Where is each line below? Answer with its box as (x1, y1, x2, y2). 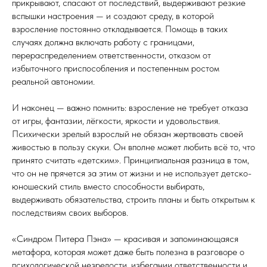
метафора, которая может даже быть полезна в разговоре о (12, 246, 244, 257)
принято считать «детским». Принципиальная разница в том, (12, 154, 249, 166)
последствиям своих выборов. (12, 207, 128, 218)
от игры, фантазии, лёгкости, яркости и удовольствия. (12, 115, 220, 126)
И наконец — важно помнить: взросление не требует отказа (12, 102, 248, 113)
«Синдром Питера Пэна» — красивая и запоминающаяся (12, 233, 238, 244)
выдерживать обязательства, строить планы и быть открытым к (12, 194, 255, 205)
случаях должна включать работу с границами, (12, 36, 194, 48)
